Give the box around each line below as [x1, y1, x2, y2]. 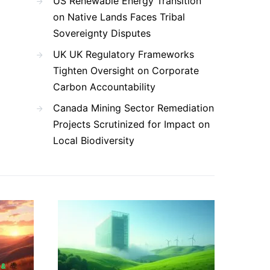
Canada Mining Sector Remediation [53, 102, 214, 114]
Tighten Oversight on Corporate [53, 64, 199, 77]
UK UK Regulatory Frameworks [53, 48, 194, 60]
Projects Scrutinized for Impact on [53, 118, 210, 130]
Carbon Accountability [53, 81, 155, 93]
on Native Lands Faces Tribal [53, 11, 185, 23]
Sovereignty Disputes [53, 27, 151, 39]
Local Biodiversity [53, 134, 134, 146]
